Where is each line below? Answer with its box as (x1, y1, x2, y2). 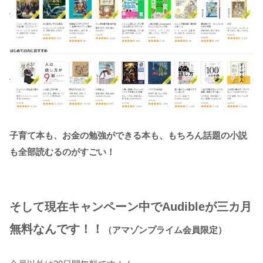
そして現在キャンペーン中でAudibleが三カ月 (9, 200, 252, 214)
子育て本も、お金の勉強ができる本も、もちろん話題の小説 (9, 130, 247, 141)
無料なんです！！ (9, 222, 103, 236)
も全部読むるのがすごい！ (9, 147, 115, 157)
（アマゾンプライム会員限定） (103, 225, 227, 235)
